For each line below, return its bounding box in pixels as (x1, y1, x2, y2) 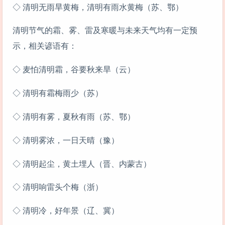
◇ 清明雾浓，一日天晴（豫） (13, 136, 119, 145)
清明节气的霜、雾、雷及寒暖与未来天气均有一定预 (13, 26, 197, 35)
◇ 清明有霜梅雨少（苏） (13, 89, 103, 98)
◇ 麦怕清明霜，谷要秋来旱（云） (13, 65, 135, 74)
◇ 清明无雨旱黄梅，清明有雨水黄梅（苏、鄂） (13, 3, 183, 12)
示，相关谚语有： (13, 42, 77, 51)
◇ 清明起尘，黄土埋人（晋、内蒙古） (13, 159, 151, 168)
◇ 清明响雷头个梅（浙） (13, 183, 103, 192)
